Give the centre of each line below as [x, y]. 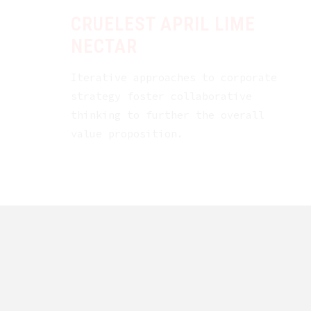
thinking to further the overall [168, 115]
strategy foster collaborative [161, 96]
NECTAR [104, 47]
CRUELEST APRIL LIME [163, 25]
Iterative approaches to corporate [174, 78]
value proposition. [127, 134]
